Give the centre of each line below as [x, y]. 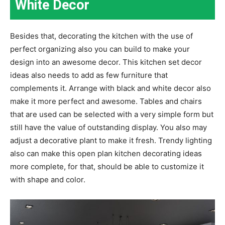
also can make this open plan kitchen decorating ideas [106, 154]
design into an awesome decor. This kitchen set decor [106, 62]
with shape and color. [48, 180]
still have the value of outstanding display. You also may [108, 128]
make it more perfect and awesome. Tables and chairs [106, 101]
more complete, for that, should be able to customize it [107, 167]
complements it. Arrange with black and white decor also [110, 88]
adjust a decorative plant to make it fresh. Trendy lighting [111, 141]
